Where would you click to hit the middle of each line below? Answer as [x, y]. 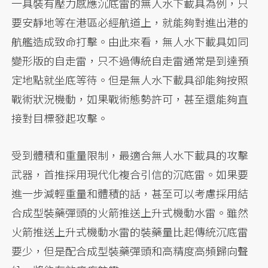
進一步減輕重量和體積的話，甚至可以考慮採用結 [130, 193]
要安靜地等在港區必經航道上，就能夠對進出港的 [130, 22]
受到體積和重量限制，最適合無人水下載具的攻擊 [130, 155]
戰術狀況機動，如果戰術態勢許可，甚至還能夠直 [130, 98]
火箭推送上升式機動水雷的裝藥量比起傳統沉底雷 [130, 231]
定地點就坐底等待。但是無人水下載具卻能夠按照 [130, 79]
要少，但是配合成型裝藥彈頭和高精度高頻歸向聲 [130, 250]
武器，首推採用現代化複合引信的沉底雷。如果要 [130, 174]
